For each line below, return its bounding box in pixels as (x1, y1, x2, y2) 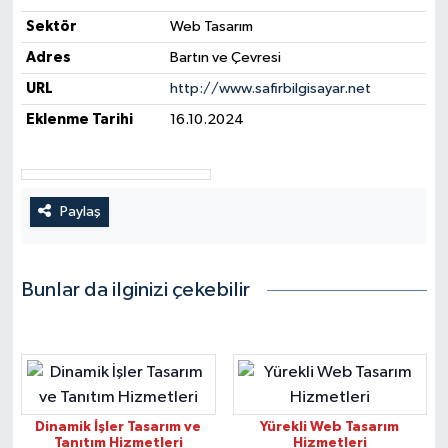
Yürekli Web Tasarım (260, 420, 400, 435)
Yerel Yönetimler (53, 38, 190, 55)
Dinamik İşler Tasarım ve (35, 420, 202, 435)
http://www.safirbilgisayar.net (169, 81, 371, 97)
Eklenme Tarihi (25, 112, 133, 128)
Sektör (25, 19, 77, 35)
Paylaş (59, 204, 101, 220)
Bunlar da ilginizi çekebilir (21, 279, 251, 302)
